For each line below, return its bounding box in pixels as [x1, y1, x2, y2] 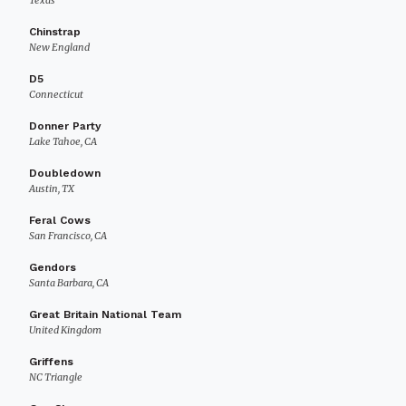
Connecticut [29, 88, 83, 101]
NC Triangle [29, 371, 82, 383]
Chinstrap [29, 25, 81, 38]
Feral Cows [29, 214, 91, 227]
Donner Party [29, 120, 101, 132]
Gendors [29, 261, 76, 274]
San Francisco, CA [29, 229, 107, 242]
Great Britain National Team [29, 308, 181, 321]
